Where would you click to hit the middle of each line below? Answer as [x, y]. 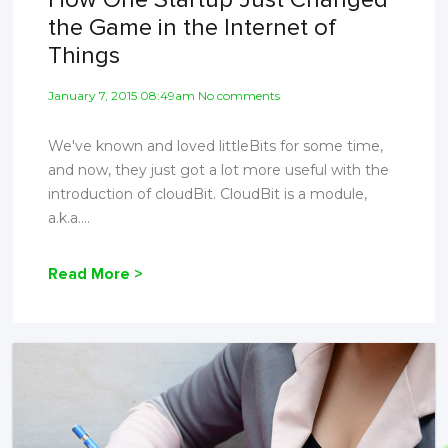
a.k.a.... [69, 218]
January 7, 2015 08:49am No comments [164, 96]
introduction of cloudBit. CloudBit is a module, [208, 194]
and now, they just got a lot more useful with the [219, 170]
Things [84, 56]
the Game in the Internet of [192, 28]
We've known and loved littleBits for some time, [216, 146]
